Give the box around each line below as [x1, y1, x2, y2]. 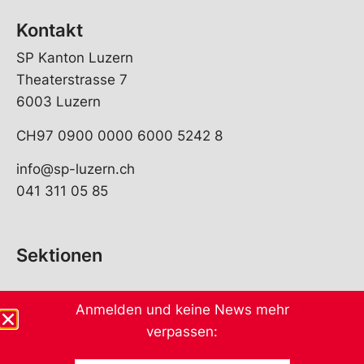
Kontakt [16, 19, 83, 41]
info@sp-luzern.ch [16, 161, 135, 178]
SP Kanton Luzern [16, 50, 133, 67]
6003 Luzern [16, 93, 101, 110]
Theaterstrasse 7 [16, 71, 128, 89]
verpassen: [146, 323, 218, 340]
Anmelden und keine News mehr [75, 301, 289, 318]
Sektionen [16, 245, 102, 266]
